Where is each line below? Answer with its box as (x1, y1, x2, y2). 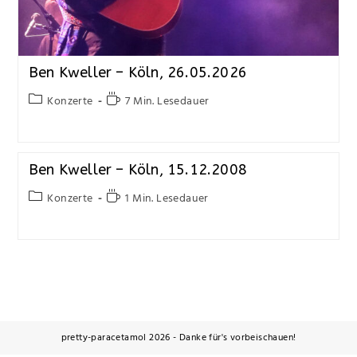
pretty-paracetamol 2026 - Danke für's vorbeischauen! (61, 330, 296, 347)
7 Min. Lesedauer (125, 92, 210, 112)
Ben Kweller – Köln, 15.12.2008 (28, 161, 247, 179)
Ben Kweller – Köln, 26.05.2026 (28, 64, 247, 82)
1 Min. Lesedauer (125, 190, 209, 209)
